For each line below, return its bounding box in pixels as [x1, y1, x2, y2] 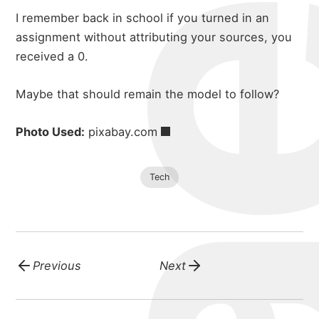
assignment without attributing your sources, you [16, 29, 293, 44]
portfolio [103, 15, 216, 51]
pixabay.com [88, 125, 158, 140]
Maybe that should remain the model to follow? [16, 86, 280, 101]
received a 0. [16, 48, 89, 63]
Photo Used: [16, 125, 85, 140]
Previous [33, 258, 82, 273]
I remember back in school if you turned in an [16, 10, 270, 25]
